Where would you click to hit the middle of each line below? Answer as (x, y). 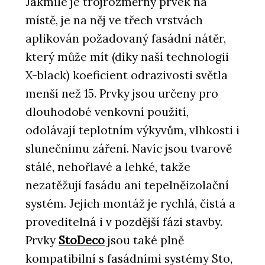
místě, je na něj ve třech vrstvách (114, 20)
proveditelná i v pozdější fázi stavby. (124, 222)
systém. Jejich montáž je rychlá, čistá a (130, 203)
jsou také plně (144, 240)
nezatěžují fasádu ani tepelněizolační (127, 185)
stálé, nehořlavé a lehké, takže (108, 167)
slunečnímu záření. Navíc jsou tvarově (129, 148)
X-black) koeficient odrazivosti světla (127, 75)
